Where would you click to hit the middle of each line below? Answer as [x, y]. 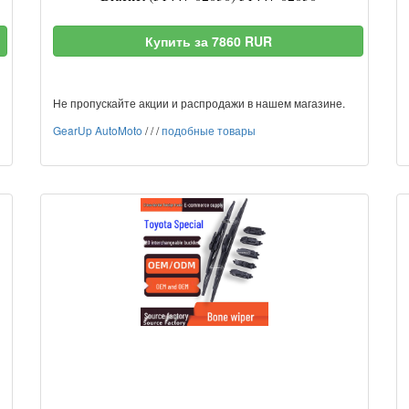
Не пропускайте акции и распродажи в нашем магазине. [199, 103]
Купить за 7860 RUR [208, 41]
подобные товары [209, 130]
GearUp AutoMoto [98, 130]
